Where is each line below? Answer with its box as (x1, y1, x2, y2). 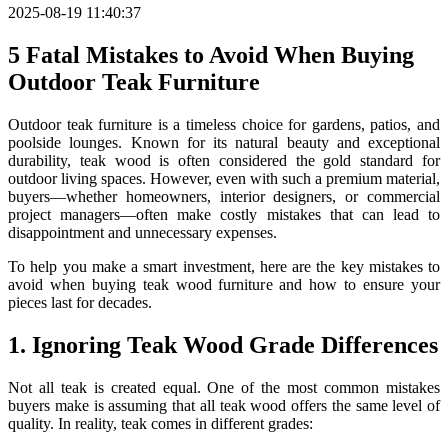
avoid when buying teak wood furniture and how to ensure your (8, 275, 440, 293)
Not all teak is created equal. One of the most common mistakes (8, 378, 440, 396)
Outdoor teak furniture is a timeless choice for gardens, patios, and (8, 115, 440, 133)
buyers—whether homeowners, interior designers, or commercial (8, 187, 440, 205)
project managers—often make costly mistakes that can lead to (8, 205, 440, 223)
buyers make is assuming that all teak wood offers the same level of (8, 396, 440, 414)
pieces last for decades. (8, 293, 152, 311)
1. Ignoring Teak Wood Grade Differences (8, 331, 438, 358)
